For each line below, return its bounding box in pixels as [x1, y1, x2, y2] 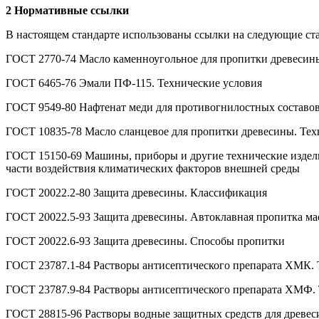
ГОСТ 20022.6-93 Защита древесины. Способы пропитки [6, 234, 285, 247]
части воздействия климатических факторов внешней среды [6, 162, 300, 174]
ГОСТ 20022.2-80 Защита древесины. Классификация [6, 186, 267, 199]
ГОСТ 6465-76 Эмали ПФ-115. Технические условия [6, 76, 262, 89]
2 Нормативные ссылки [6, 4, 129, 16]
